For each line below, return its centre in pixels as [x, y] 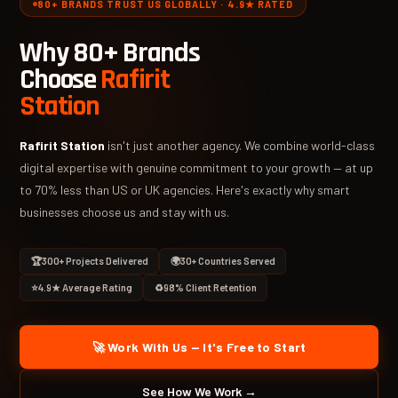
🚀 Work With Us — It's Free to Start [199, 346]
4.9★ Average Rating [85, 287]
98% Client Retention [210, 287]
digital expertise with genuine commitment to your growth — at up [197, 167]
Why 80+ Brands [110, 52]
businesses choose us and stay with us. [125, 211]
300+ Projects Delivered [95, 261]
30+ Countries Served [227, 261]
